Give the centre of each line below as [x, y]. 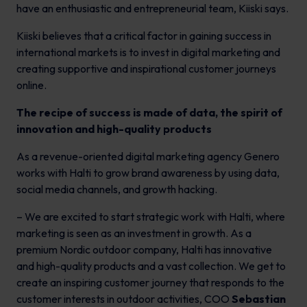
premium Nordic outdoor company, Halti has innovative [144, 250]
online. [32, 85]
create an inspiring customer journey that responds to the [150, 283]
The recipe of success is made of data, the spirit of [149, 113]
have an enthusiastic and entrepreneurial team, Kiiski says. [152, 9]
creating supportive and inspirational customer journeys [146, 69]
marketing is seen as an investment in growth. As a [134, 233]
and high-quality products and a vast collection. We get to [151, 266]
